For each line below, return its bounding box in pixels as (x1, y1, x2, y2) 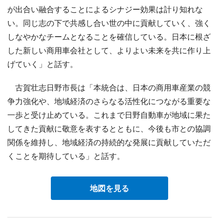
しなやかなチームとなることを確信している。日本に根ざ (7, 31, 211, 42)
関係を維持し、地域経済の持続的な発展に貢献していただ (7, 137, 211, 147)
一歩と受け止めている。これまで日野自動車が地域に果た (7, 109, 211, 120)
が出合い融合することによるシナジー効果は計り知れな (7, 4, 203, 14)
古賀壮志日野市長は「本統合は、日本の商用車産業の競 (7, 82, 211, 92)
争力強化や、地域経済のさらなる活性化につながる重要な (7, 96, 211, 106)
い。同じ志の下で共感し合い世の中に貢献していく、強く (7, 18, 211, 28)
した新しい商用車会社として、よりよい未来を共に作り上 (7, 45, 211, 55)
